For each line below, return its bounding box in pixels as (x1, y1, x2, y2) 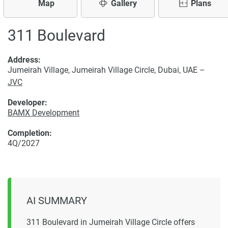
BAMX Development (8, 108, 79, 118)
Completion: (8, 128, 52, 138)
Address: (8, 55, 41, 65)
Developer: (8, 98, 47, 107)
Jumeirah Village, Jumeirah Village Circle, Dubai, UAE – (8, 65, 205, 75)
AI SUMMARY (26, 194, 87, 207)
